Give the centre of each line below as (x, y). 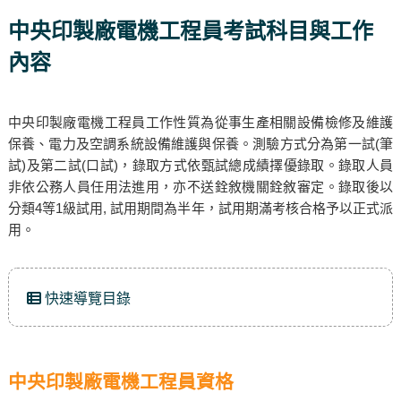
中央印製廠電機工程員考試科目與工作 (190, 31)
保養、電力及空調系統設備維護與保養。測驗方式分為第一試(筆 (200, 144)
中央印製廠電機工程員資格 (120, 382)
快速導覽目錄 (85, 299)
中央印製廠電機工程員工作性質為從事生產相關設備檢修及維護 (200, 122)
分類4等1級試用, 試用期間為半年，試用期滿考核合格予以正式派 (200, 208)
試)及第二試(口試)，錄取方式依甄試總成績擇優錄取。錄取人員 (200, 165)
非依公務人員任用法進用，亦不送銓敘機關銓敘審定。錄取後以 (200, 187)
